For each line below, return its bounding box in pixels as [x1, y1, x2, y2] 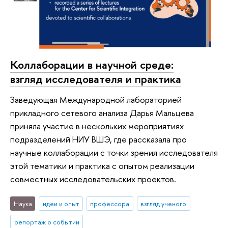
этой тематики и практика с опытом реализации [10, 159, 194, 172]
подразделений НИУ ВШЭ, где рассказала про [10, 133, 187, 145]
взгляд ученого [140, 199, 187, 209]
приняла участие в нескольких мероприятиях [10, 120, 184, 132]
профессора [90, 199, 130, 209]
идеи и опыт [42, 199, 79, 209]
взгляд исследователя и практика [10, 71, 181, 87]
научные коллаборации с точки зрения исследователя [10, 146, 218, 158]
